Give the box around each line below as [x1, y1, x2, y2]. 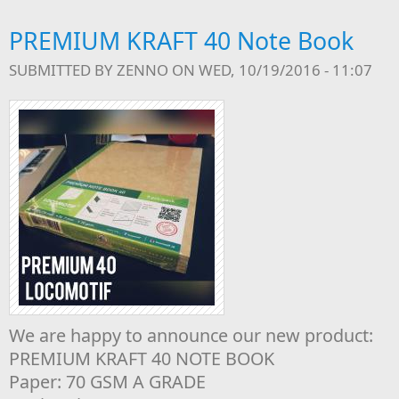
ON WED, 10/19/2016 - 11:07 [168, 60, 372, 80]
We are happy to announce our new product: [9, 323, 373, 347]
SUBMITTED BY [9, 60, 117, 80]
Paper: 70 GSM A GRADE [9, 370, 206, 394]
